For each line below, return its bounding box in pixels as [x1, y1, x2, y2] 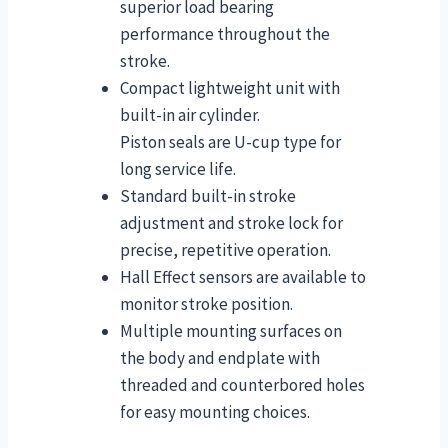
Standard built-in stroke [120, 185, 296, 208]
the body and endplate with [120, 347, 320, 370]
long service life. [120, 158, 236, 181]
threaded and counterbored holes [120, 374, 365, 397]
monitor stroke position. [120, 293, 293, 316]
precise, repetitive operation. [120, 239, 331, 262]
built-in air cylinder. [120, 104, 260, 127]
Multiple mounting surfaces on [120, 320, 342, 343]
